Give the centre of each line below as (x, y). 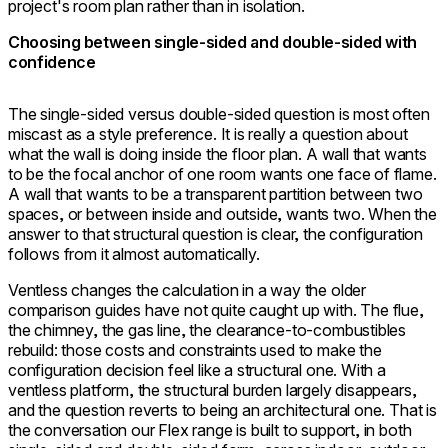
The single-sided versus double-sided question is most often (219, 113)
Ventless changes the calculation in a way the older (187, 289)
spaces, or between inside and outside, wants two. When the (222, 213)
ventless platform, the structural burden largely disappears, (212, 389)
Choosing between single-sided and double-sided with (213, 41)
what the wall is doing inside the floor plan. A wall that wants (217, 153)
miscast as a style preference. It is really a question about (208, 133)
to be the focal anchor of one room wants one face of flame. (222, 173)
